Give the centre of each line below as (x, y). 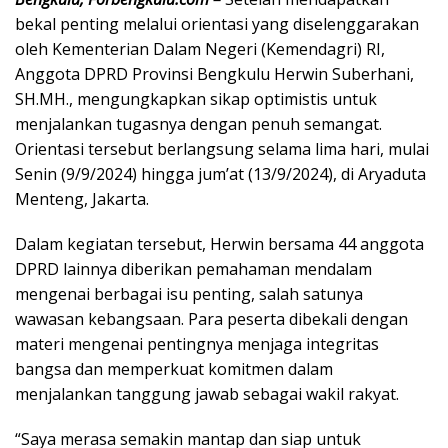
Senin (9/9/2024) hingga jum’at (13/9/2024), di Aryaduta (220, 173)
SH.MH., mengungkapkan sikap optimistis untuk (196, 98)
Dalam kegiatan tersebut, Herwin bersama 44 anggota (219, 243)
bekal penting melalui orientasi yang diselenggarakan (217, 23)
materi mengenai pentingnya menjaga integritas (197, 343)
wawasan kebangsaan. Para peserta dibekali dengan (211, 318)
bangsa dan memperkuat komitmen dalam (174, 368)
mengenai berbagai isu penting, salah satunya (189, 293)
